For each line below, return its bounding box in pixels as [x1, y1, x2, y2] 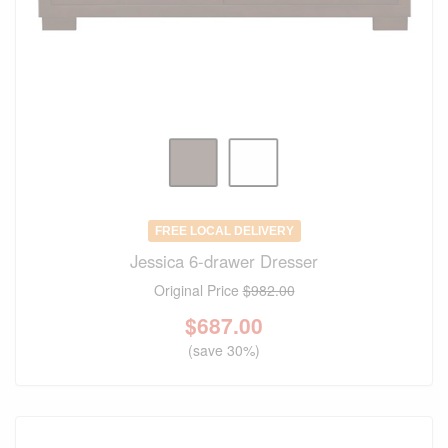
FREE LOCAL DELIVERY [154, 223, 294, 238]
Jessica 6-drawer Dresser [130, 248, 318, 273]
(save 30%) [188, 339, 260, 360]
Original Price [153, 279, 243, 300]
